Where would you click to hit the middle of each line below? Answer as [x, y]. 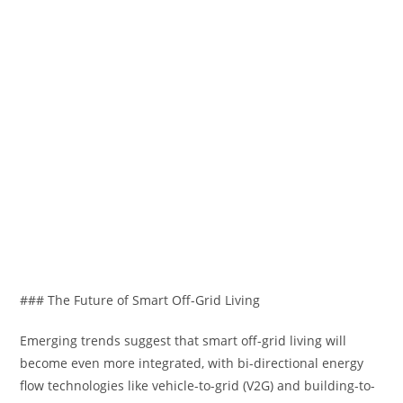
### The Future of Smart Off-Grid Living [140, 300]
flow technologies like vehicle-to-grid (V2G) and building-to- [198, 385]
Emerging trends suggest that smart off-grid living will [184, 340]
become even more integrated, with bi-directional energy [192, 363]
